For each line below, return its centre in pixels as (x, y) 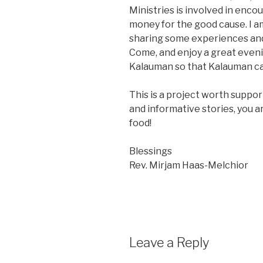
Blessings (151, 151)
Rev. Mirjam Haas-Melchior (189, 165)
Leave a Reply (169, 242)
